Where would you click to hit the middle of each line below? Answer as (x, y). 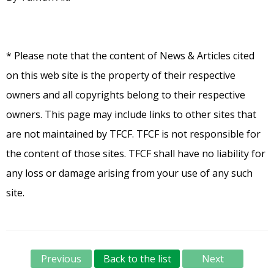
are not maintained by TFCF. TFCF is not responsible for (133, 134)
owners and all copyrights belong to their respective (126, 95)
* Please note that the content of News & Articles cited (130, 56)
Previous (61, 259)
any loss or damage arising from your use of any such (129, 173)
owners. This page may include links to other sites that (131, 115)
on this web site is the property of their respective (121, 76)
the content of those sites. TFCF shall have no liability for (136, 154)
